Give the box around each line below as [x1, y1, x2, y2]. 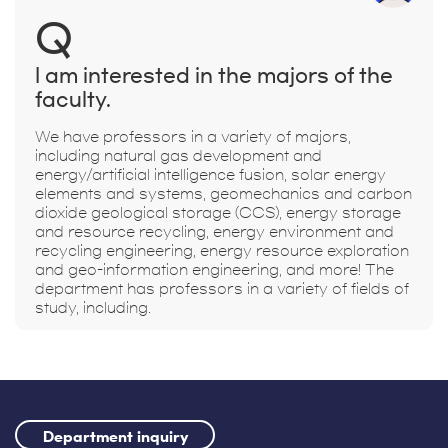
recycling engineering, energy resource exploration [35, 243, 409, 258]
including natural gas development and [35, 148, 322, 163]
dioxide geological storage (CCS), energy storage [35, 205, 401, 220]
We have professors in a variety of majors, [35, 129, 351, 144]
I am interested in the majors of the [35, 66, 393, 85]
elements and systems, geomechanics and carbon [35, 186, 412, 201]
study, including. [35, 300, 151, 315]
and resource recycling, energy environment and [35, 224, 394, 239]
